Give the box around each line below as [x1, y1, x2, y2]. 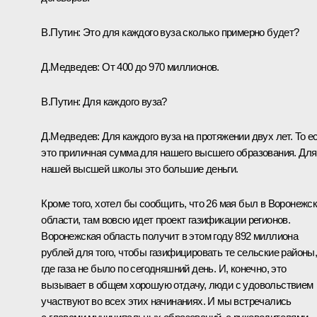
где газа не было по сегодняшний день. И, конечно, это [41, 263, 287, 275]
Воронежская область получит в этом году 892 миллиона [41, 230, 299, 243]
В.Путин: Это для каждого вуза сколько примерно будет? [41, 26, 299, 39]
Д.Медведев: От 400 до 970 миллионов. [41, 61, 219, 74]
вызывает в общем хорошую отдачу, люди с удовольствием [41, 279, 313, 292]
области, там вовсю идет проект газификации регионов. [41, 214, 291, 226]
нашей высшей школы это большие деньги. [41, 163, 238, 175]
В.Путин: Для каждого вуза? [41, 96, 167, 108]
